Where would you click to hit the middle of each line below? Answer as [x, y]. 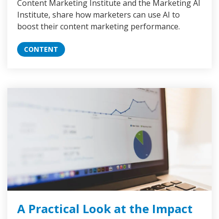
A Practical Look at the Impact [105, 209]
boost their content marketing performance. [99, 27]
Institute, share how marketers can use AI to [99, 15]
